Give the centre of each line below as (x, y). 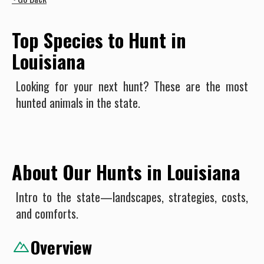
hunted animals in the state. (78, 102)
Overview (61, 247)
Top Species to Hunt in (99, 39)
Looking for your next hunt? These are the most (132, 86)
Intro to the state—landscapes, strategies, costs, (132, 197)
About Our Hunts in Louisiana (126, 171)
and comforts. (47, 213)
